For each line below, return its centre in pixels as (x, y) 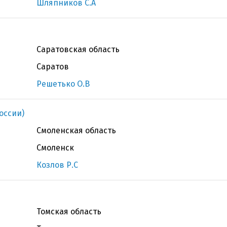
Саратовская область (78, 49)
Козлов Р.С (57, 165)
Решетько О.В (63, 84)
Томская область (69, 212)
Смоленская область (76, 130)
